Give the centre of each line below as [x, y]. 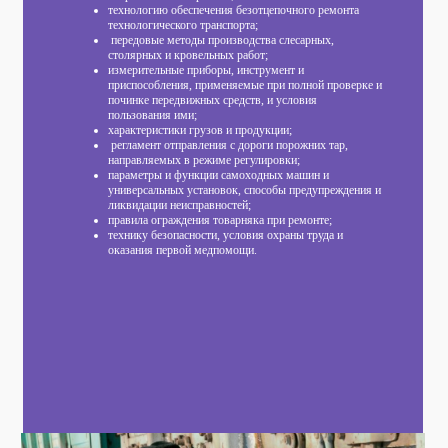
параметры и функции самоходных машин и [218, 174]
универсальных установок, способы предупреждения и [244, 189]
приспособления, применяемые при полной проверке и [245, 84]
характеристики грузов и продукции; [200, 129]
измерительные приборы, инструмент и [206, 69]
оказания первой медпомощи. [182, 249]
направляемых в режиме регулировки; [204, 159]
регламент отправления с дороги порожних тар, [228, 144]
